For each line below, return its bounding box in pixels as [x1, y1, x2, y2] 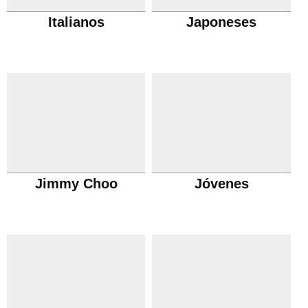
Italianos [47, 14, 104, 30]
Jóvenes [194, 176, 249, 191]
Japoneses [186, 14, 257, 30]
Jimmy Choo [34, 176, 118, 191]
